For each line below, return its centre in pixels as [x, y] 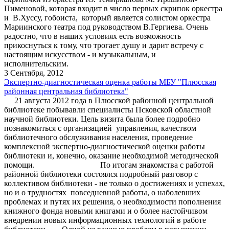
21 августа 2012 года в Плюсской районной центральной [109, 100]
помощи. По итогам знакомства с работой [109, 165]
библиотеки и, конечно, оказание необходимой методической [111, 155]
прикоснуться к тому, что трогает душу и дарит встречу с [104, 45]
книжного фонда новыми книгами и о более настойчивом [106, 211]
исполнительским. [36, 63]
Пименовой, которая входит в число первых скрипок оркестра [114, 8]
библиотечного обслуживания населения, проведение [98, 137]
